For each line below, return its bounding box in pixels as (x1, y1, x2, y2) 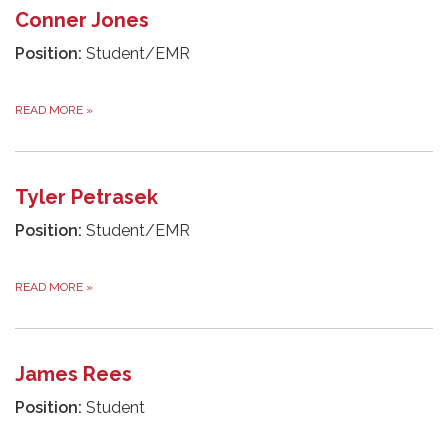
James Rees (15, 361, 132, 386)
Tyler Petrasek (15, 184, 158, 209)
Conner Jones (15, 7, 149, 32)
